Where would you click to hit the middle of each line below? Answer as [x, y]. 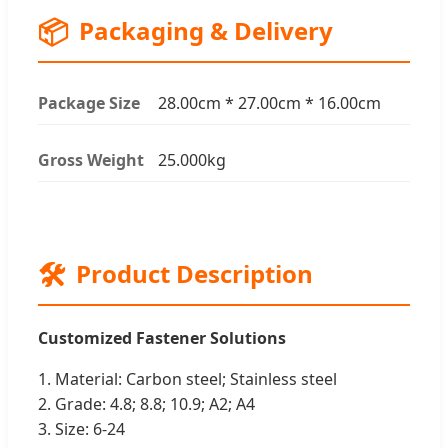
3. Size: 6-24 [81, 428]
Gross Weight [91, 159]
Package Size [89, 102]
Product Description [194, 273]
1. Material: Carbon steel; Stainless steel [187, 378]
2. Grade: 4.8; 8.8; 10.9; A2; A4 [146, 403]
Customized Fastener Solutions [162, 337]
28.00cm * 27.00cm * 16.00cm [269, 102]
